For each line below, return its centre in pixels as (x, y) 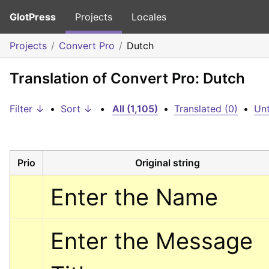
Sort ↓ (77, 109)
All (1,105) (135, 109)
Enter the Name (134, 197)
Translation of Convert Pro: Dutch (127, 78)
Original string (167, 162)
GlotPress (33, 17)
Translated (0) (206, 109)
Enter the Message (152, 240)
